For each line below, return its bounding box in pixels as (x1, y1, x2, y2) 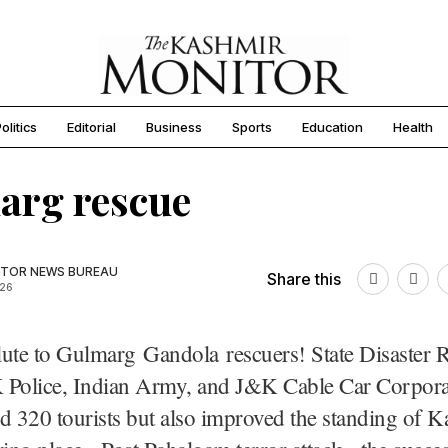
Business (146, 119, 202, 136)
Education (302, 119, 363, 136)
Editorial (67, 119, 116, 136)
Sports (232, 119, 272, 136)
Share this (267, 269, 341, 290)
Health (393, 119, 433, 136)
